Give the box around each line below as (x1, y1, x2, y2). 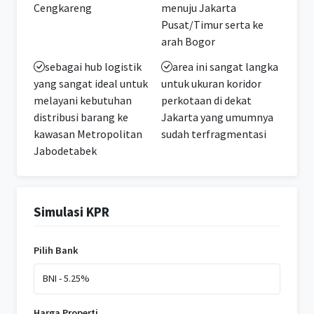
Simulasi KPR (34, 203, 109, 220)
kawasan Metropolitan (34, 126, 142, 141)
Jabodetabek (34, 143, 97, 158)
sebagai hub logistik (45, 59, 142, 74)
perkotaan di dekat (161, 93, 252, 107)
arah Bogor (161, 34, 215, 48)
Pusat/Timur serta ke (161, 17, 264, 32)
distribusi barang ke (34, 109, 128, 124)
